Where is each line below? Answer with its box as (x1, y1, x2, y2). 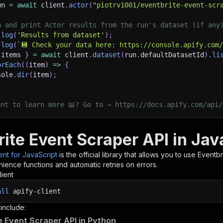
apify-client (9, 187, 61, 195)
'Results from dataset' (17, 31, 105, 39)
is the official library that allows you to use (59, 150, 198, 159)
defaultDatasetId (140, 51, 204, 59)
